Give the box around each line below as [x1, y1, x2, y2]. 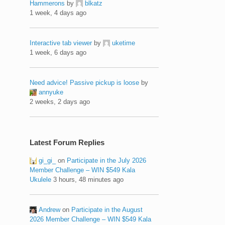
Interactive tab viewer [30, 39, 92, 47]
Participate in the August [71, 205, 143, 213]
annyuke [39, 88, 64, 96]
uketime [112, 39, 136, 47]
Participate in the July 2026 [67, 156, 147, 164]
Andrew [39, 205, 61, 213]
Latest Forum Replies [30, 138, 105, 147]
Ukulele [30, 175, 52, 183]
